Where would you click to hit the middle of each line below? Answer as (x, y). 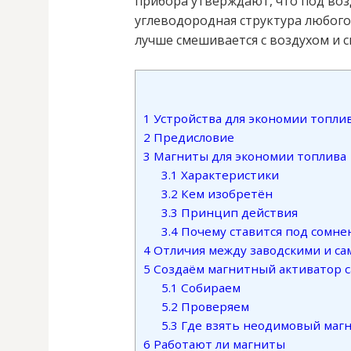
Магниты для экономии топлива (248, 156)
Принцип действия (237, 213)
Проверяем (213, 307)
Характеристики (228, 175)
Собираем (209, 288)
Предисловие (192, 138)
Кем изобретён (225, 194)
